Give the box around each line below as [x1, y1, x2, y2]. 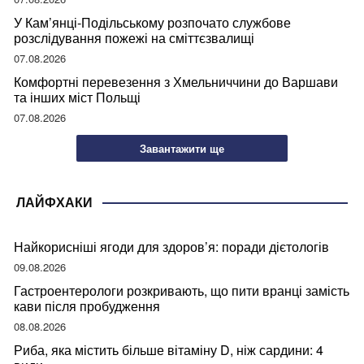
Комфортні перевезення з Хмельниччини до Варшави [14, 71, 338, 91]
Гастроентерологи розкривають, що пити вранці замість [14, 281, 349, 301]
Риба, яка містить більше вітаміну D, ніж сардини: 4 [14, 340, 323, 360]
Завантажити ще [140, 141, 224, 157]
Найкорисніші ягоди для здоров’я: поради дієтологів [14, 237, 329, 257]
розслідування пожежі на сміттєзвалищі [14, 28, 254, 47]
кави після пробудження [14, 297, 160, 316]
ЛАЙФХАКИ [16, 193, 93, 212]
